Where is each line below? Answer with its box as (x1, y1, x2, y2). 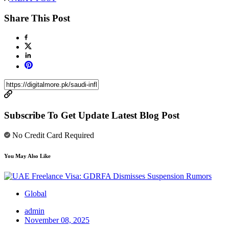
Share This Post (4, 12, 70, 24)
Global (25, 189, 47, 198)
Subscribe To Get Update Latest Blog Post (4, 110, 179, 121)
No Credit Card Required (10, 130, 94, 140)
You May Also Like (4, 152, 51, 159)
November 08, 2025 (25, 215, 89, 224)
